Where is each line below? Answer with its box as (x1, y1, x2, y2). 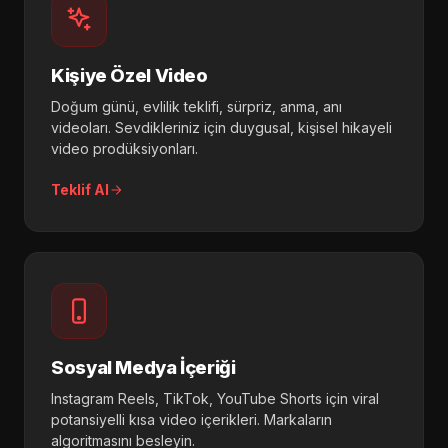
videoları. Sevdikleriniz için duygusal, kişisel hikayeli (51, 119, 392, 137)
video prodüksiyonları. (51, 140, 198, 158)
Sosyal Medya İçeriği (51, 356, 236, 379)
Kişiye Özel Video (51, 64, 208, 87)
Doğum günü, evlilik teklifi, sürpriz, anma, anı (51, 98, 342, 116)
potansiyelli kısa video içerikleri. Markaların (51, 411, 332, 429)
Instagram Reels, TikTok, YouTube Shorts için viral (51, 390, 379, 408)
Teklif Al (51, 181, 109, 199)
